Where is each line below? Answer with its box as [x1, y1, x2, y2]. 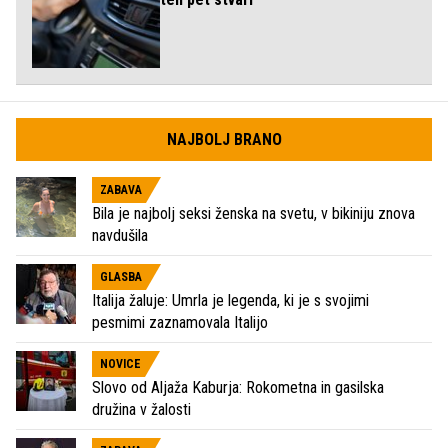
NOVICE [100, 356, 141, 371]
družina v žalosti [92, 399, 191, 419]
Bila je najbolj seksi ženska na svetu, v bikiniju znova [92, 203, 415, 223]
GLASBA [100, 269, 142, 284]
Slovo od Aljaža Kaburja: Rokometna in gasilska [92, 377, 384, 397]
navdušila [92, 225, 148, 245]
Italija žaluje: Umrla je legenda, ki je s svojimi [92, 290, 369, 310]
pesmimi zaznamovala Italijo [92, 312, 268, 332]
